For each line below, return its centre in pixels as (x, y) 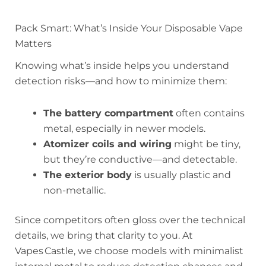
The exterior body (88, 175)
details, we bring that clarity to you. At (104, 235)
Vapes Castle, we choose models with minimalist (129, 251)
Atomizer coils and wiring (107, 144)
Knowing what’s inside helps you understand (122, 65)
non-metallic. (75, 190)
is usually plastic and (181, 175)
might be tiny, (206, 144)
